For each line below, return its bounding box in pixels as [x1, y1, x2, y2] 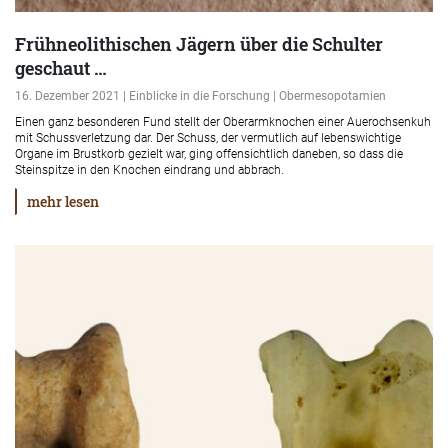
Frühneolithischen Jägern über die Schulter [15, 32, 383, 56]
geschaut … [15, 56, 107, 80]
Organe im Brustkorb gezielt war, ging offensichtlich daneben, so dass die [15, 147, 403, 161]
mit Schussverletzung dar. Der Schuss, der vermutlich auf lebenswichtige [15, 131, 401, 145]
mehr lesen [27, 192, 99, 211]
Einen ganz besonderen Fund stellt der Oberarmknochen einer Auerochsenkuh [15, 115, 431, 129]
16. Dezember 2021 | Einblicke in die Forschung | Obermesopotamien [15, 89, 386, 103]
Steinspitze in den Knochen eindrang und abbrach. [15, 163, 284, 177]
